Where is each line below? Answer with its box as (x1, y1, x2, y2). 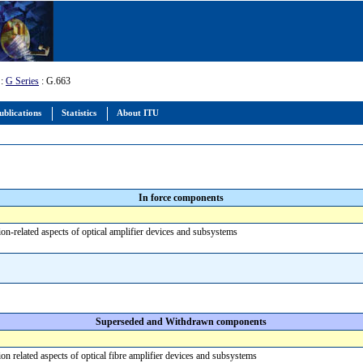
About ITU (117, 109, 159, 117)
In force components (139, 192, 224, 203)
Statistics (62, 109, 96, 117)
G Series (6, 75, 39, 87)
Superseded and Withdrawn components (96, 316, 267, 327)
